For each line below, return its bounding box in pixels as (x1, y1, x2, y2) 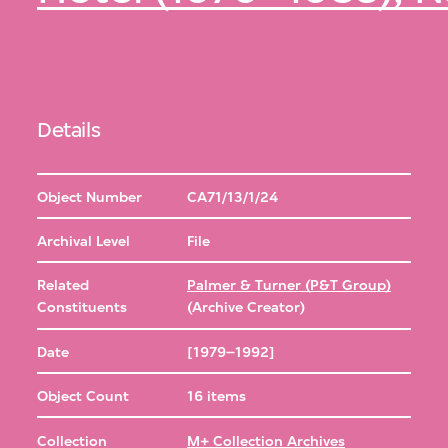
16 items (186, 388, 246, 406)
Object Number (37, 188, 143, 206)
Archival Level (37, 233, 131, 251)
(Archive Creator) (186, 299, 305, 317)
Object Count (37, 388, 130, 406)
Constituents (37, 299, 128, 317)
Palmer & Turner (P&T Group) (186, 277, 391, 295)
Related (37, 277, 90, 295)
